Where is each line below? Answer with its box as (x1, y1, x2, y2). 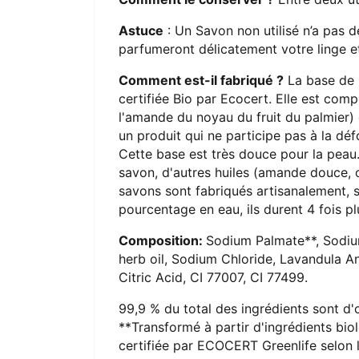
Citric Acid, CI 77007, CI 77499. (119, 268, 308, 285)
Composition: (119, 232, 206, 248)
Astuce (119, 22, 163, 38)
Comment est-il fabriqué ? (119, 71, 284, 88)
